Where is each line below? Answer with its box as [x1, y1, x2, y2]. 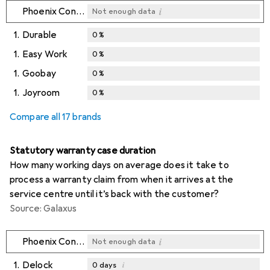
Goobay [22, 67, 56, 80]
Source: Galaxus [10, 202, 77, 215]
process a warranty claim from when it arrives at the [10, 174, 234, 186]
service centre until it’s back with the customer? [10, 188, 219, 201]
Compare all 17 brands [10, 111, 102, 124]
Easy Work [22, 48, 68, 61]
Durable [22, 29, 57, 42]
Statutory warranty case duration [10, 145, 156, 157]
